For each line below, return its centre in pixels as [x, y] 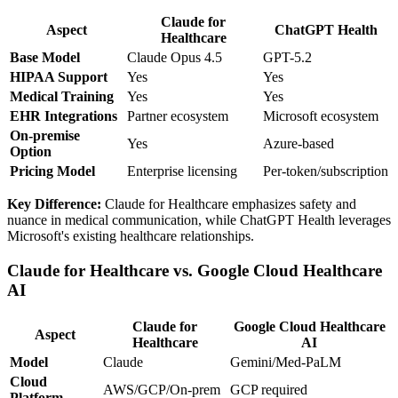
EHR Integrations [64, 116]
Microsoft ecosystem [321, 116]
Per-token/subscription [326, 171]
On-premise [45, 136]
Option [31, 152]
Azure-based [298, 144]
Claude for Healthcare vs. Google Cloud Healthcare [195, 270]
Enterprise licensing [182, 171]
